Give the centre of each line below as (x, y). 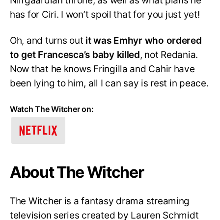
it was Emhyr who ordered (144, 41)
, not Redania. (169, 55)
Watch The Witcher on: (52, 109)
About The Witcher (77, 172)
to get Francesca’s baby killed (75, 55)
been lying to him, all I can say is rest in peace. (109, 83)
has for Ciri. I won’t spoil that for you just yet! (105, 15)
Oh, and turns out (48, 41)
